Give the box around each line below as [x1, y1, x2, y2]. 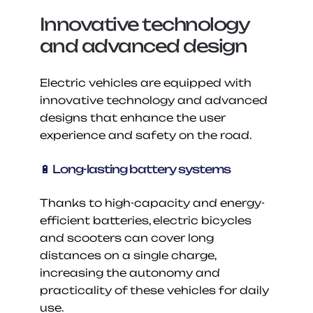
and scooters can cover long [39, 231, 214, 245]
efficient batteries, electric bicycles [39, 213, 252, 227]
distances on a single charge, [39, 248, 216, 262]
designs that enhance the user [39, 110, 226, 124]
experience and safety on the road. [39, 128, 252, 142]
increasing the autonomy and [39, 265, 220, 279]
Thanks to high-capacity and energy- [39, 196, 265, 210]
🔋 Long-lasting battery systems [39, 161, 231, 176]
